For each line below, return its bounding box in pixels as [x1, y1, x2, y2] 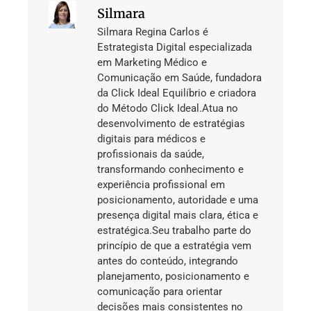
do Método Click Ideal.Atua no [97, 101, 238, 115]
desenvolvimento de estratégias [97, 117, 245, 130]
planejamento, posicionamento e [97, 269, 249, 283]
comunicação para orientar [97, 285, 222, 298]
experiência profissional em [97, 178, 225, 191]
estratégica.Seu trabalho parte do [97, 224, 251, 237]
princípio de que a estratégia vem [97, 239, 251, 252]
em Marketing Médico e [97, 56, 207, 69]
